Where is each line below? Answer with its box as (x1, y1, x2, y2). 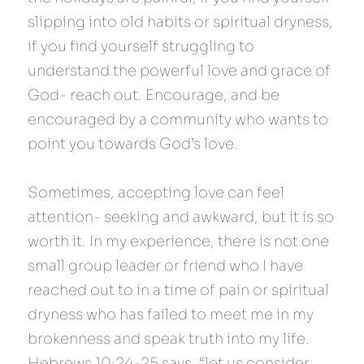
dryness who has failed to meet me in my (28, 305, 314, 323)
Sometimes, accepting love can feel (28, 184, 284, 201)
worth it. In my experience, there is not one (28, 232, 329, 250)
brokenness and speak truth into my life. (28, 330, 310, 348)
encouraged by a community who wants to (28, 110, 328, 128)
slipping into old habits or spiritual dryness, (28, 13, 333, 31)
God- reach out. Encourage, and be (28, 86, 279, 104)
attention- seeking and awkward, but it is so (28, 208, 334, 226)
